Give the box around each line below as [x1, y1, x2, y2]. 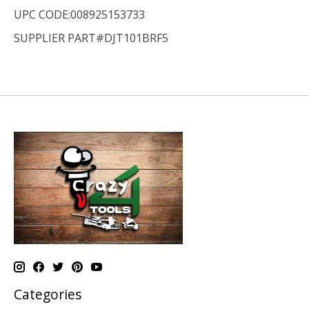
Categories [14, 285, 81, 304]
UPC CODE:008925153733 [14, 7, 145, 23]
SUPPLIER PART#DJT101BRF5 [14, 30, 168, 46]
